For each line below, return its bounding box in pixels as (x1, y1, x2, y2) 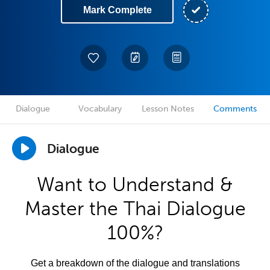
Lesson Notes (141, 104, 194, 114)
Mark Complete (83, 5, 152, 15)
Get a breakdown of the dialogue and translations (30, 258, 240, 268)
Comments (213, 104, 257, 114)
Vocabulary (78, 104, 122, 114)
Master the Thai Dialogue (24, 197, 246, 220)
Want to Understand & (37, 173, 233, 196)
